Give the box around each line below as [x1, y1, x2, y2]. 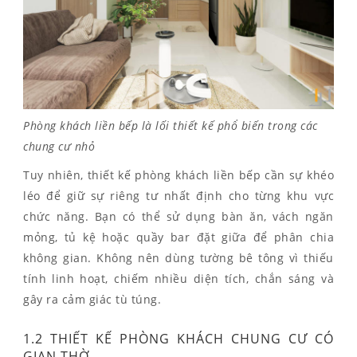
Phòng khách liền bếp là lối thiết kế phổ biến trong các [23, 117, 318, 133]
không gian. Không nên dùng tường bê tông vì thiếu [23, 249, 334, 265]
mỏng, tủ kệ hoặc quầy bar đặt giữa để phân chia [23, 229, 334, 245]
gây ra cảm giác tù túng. [23, 291, 161, 307]
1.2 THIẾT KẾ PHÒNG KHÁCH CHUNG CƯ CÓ [23, 329, 334, 347]
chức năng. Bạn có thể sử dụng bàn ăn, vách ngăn [23, 208, 334, 224]
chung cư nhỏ [23, 138, 95, 154]
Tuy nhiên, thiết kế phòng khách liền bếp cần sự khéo [23, 167, 334, 182]
